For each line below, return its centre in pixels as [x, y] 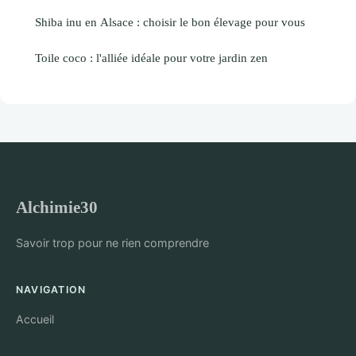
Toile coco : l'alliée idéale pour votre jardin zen [151, 57]
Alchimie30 [57, 207]
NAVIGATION [51, 289]
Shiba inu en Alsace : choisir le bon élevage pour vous [170, 21]
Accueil [35, 319]
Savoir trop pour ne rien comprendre [112, 242]
